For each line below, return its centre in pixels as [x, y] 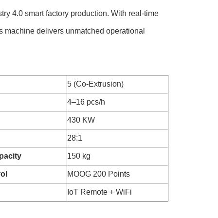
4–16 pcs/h [86, 102]
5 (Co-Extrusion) [95, 84]
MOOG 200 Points [99, 174]
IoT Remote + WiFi [100, 192]
